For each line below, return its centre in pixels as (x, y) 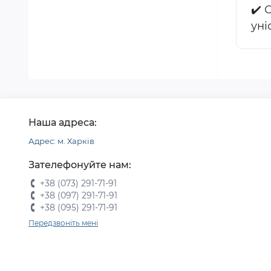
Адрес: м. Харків (61, 141)
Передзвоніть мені (63, 223)
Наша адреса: (63, 122)
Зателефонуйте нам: (80, 165)
